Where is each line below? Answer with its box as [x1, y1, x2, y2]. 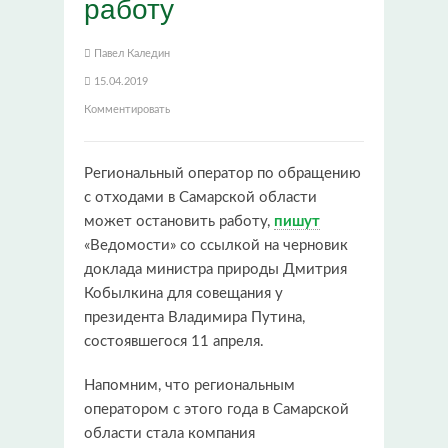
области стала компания [84, 425, 255, 441]
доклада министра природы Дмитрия [84, 261, 347, 277]
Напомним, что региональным [84, 377, 295, 393]
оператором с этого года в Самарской [84, 401, 349, 417]
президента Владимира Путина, [84, 309, 305, 325]
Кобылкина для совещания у [84, 285, 283, 301]
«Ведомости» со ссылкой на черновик [84, 237, 348, 253]
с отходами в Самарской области [84, 189, 317, 205]
